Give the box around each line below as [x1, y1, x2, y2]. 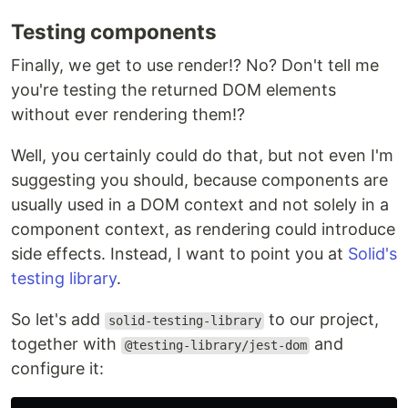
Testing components [11, 19, 217, 45]
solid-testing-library [107, 313, 261, 329]
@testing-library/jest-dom [124, 338, 307, 353]
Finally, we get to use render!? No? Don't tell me [11, 56, 379, 76]
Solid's [348, 244, 397, 264]
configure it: [11, 359, 104, 379]
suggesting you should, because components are [11, 170, 388, 190]
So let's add [11, 310, 105, 330]
